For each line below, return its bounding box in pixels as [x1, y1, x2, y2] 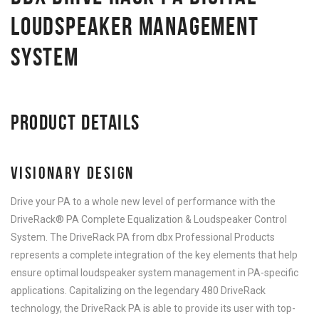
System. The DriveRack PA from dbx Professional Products [11, 231, 275, 243]
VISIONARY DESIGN [11, 164, 135, 182]
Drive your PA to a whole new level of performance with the [11, 196, 276, 207]
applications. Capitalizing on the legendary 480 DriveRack [11, 285, 266, 296]
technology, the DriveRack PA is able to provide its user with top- [11, 303, 296, 314]
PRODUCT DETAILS [11, 110, 140, 134]
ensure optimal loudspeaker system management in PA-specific [11, 267, 298, 278]
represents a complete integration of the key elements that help [11, 249, 298, 261]
